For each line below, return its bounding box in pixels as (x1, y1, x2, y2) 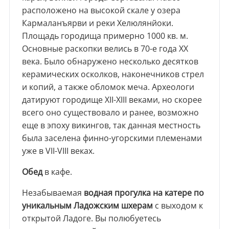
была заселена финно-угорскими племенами (21, 132, 202, 144)
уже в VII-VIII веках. (21, 145, 95, 157)
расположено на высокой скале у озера (21, 5, 180, 16)
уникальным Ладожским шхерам (21, 200, 153, 212)
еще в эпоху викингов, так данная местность (21, 120, 200, 131)
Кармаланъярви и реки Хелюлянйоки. (21, 17, 173, 29)
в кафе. (42, 166, 72, 178)
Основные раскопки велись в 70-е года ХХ (21, 43, 188, 55)
